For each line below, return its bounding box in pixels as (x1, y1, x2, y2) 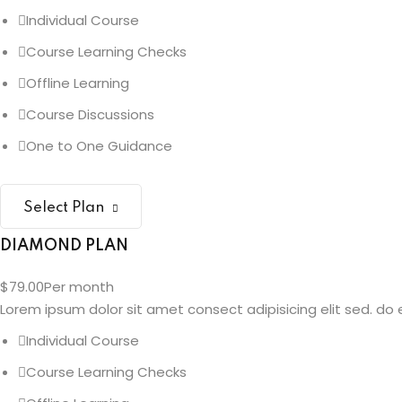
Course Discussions (26, 105, 154, 125)
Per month (44, 277, 114, 297)
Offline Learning (26, 74, 129, 93)
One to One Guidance (26, 136, 172, 156)
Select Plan (23, 200, 104, 216)
